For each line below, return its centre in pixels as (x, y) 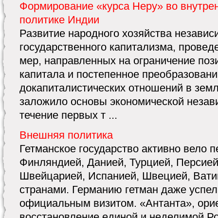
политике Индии (59, 20)
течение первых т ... (68, 115)
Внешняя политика (66, 135)
